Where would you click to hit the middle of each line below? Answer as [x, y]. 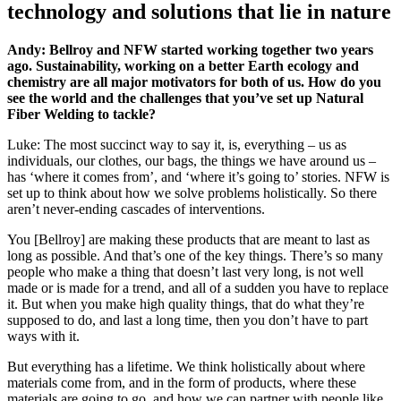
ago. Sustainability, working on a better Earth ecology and [183, 66]
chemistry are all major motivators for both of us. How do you [194, 82]
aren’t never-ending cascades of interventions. [136, 209]
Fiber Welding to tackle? [81, 115]
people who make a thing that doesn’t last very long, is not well [185, 272]
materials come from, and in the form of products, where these [182, 383]
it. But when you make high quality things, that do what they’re [186, 304]
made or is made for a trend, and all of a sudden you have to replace [198, 288]
